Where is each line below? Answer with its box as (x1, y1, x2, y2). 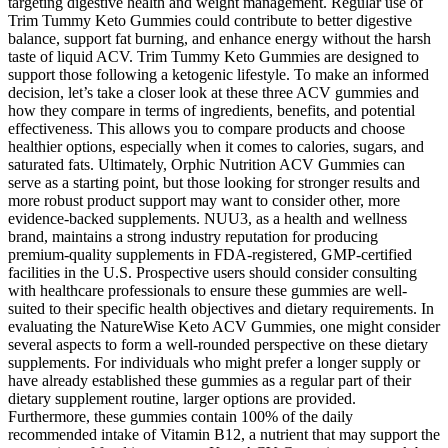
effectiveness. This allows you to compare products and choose (8, 120, 405, 138)
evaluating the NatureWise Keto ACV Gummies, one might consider (8, 318, 440, 336)
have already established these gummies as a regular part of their (8, 372, 411, 390)
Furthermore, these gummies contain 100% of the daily (8, 408, 353, 426)
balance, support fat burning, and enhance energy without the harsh (8, 30, 431, 48)
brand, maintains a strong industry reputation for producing (8, 228, 378, 246)
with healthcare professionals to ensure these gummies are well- (8, 282, 407, 300)
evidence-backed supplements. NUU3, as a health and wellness (8, 210, 407, 228)
